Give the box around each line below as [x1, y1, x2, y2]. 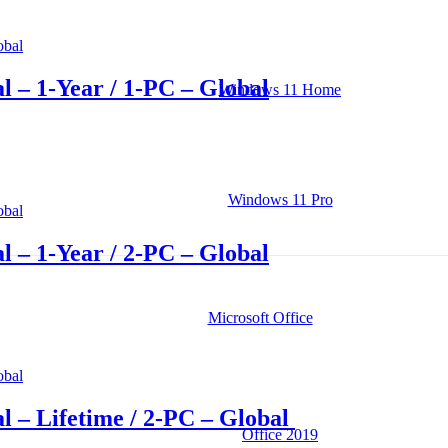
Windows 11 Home [219, 81, 341, 98]
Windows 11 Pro [227, 191, 333, 208]
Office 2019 [242, 426, 318, 443]
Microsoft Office [207, 309, 313, 326]
